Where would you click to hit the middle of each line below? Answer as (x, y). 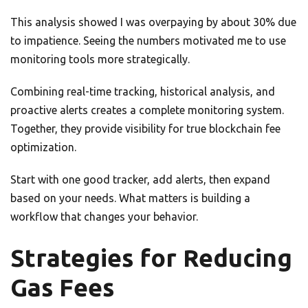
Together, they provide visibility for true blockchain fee (145, 129)
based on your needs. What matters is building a (130, 198)
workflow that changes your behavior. (104, 217)
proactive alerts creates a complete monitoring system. (147, 110)
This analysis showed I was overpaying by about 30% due (153, 22)
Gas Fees (62, 288)
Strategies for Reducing (151, 258)
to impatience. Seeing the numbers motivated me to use (148, 41)
